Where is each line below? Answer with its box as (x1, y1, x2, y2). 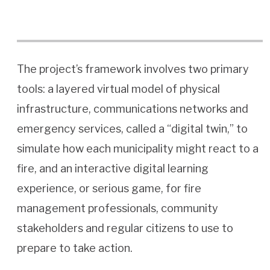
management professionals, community (17, 202, 218, 215)
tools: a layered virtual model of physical (17, 83, 220, 96)
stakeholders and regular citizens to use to (17, 222, 233, 235)
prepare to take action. (17, 242, 135, 255)
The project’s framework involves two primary (17, 63, 249, 76)
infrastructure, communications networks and (17, 102, 248, 116)
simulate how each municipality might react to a (17, 142, 259, 155)
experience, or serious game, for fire (17, 182, 201, 195)
